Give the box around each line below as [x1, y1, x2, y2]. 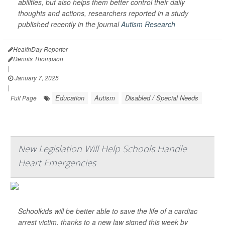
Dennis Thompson [13, 54, 63, 63]
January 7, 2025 [13, 73, 59, 82]
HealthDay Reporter [13, 45, 68, 53]
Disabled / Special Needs [125, 93, 198, 102]
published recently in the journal [18, 19, 121, 29]
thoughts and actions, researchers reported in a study [18, 8, 188, 18]
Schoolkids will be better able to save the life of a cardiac [18, 206, 197, 216]
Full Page [11, 93, 37, 102]
